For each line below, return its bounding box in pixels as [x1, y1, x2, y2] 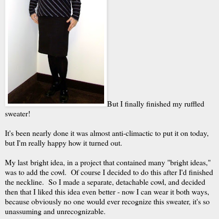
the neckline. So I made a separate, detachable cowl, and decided [5, 176, 205, 187]
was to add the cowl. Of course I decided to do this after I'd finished [5, 167, 213, 177]
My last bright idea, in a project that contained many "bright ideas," [5, 157, 211, 167]
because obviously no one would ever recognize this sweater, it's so [5, 196, 210, 206]
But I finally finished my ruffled [107, 98, 204, 109]
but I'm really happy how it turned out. [5, 137, 122, 148]
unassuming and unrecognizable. [5, 206, 106, 216]
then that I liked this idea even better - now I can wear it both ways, [5, 186, 209, 197]
